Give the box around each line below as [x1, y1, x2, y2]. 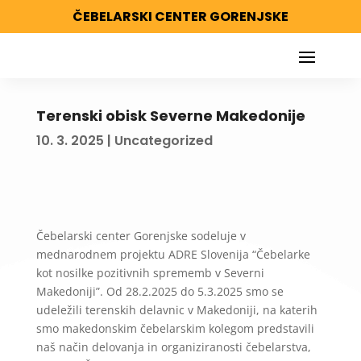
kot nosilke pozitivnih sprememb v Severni [35, 265, 264, 280]
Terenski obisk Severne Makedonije [35, 106, 305, 126]
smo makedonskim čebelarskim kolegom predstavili [35, 321, 314, 336]
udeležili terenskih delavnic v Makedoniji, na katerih [35, 302, 317, 317]
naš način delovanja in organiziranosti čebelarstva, [35, 339, 311, 355]
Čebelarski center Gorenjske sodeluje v [35, 228, 246, 243]
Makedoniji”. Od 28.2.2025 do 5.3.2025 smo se [35, 284, 284, 299]
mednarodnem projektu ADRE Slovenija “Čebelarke [35, 247, 310, 262]
